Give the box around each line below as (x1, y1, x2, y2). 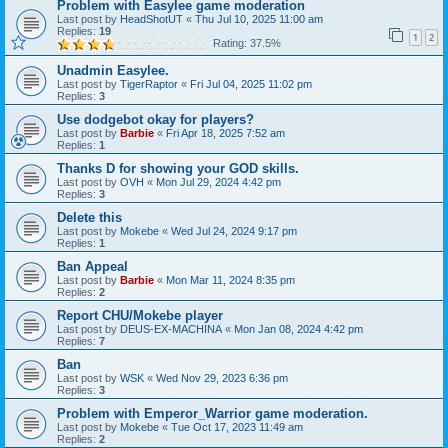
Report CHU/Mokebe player (57, 308, 223, 323)
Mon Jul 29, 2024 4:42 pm (156, 176, 281, 188)
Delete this (57, 210, 122, 225)
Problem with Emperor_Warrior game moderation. (57, 406, 368, 421)
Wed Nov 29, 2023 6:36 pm (156, 372, 288, 384)
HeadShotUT (120, 13, 183, 25)
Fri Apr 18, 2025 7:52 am (166, 127, 285, 139)
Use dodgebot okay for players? (57, 112, 254, 127)
